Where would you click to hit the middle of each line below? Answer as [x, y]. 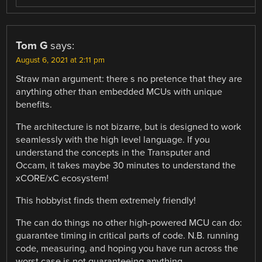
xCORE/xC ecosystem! [63, 178]
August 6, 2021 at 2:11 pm [61, 60]
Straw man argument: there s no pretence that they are [129, 79]
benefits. [34, 104]
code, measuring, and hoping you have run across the [127, 249]
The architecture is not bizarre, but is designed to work [129, 127]
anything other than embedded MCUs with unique [119, 92]
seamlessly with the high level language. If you [113, 139]
